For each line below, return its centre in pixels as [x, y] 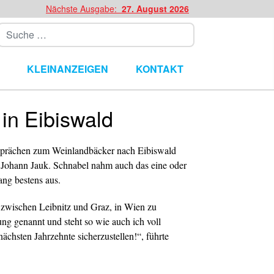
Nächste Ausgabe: [83, 9]
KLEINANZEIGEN [68, 69]
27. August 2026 [154, 9]
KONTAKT [159, 69]
